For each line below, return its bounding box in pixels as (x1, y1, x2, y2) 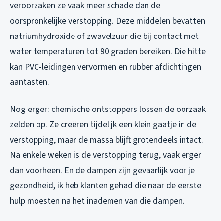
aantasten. (10, 76, 49, 89)
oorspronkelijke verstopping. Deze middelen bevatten (10, 15, 205, 28)
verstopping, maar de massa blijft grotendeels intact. (10, 134, 203, 147)
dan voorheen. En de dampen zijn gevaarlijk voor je (10, 164, 195, 177)
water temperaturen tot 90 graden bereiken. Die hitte (10, 45, 206, 58)
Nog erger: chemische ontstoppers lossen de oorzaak (10, 103, 206, 116)
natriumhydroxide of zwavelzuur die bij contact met (10, 30, 199, 43)
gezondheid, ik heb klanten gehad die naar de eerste (10, 180, 201, 192)
